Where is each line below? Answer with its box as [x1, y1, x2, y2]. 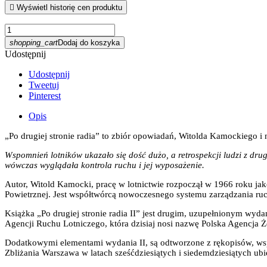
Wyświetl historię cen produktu [17, 2, 122, 12]
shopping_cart [10, 38, 58, 47]
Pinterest [29, 90, 61, 101]
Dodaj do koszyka [58, 38, 120, 47]
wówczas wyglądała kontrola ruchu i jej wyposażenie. [5, 160, 204, 170]
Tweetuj [29, 79, 59, 90]
